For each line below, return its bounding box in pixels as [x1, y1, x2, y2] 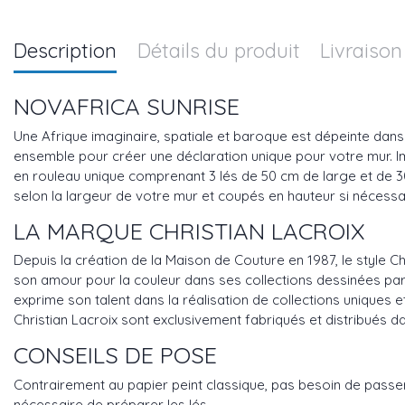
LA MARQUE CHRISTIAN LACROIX [14, 215, 364, 245]
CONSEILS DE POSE [14, 340, 217, 370]
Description [14, 37, 117, 63]
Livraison [320, 37, 402, 63]
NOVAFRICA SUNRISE [14, 91, 240, 121]
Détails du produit [137, 37, 300, 63]
